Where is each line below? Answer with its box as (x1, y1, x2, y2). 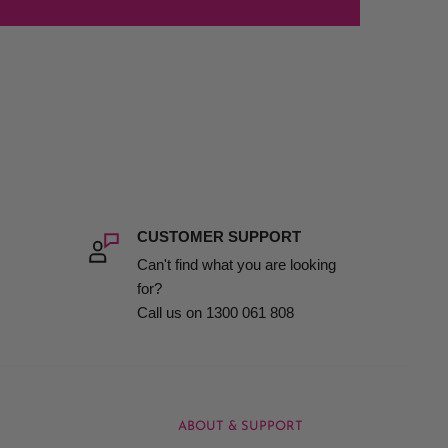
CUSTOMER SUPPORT (136, 228, 301, 246)
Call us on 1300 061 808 (136, 304, 294, 322)
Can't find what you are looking (136, 256, 336, 274)
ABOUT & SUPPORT (178, 420, 303, 434)
